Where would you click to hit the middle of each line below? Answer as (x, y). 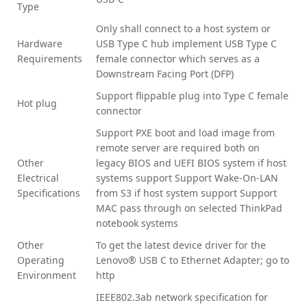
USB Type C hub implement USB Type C (186, 43)
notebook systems (137, 223)
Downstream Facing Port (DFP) (165, 73)
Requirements (50, 58)
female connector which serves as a (178, 58)
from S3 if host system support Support (186, 193)
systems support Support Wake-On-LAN (187, 177)
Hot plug (37, 103)
